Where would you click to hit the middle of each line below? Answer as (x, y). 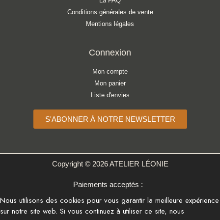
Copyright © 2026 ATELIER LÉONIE (110, 164)
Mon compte (110, 71)
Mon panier (110, 83)
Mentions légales (110, 24)
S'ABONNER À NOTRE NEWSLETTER (110, 119)
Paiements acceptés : (110, 184)
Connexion (110, 53)
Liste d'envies (110, 95)
